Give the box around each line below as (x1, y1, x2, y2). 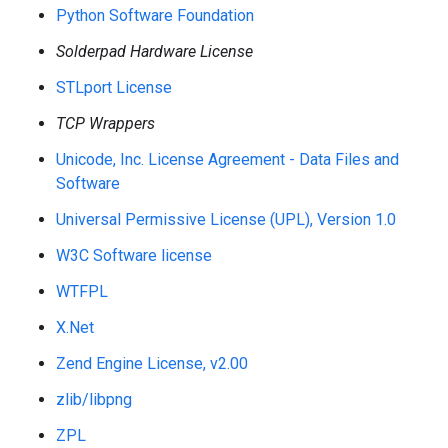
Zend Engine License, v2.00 (56, 354, 248, 373)
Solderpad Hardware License (56, 42, 253, 61)
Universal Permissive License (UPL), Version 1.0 (56, 210, 396, 229)
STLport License (56, 78, 172, 97)
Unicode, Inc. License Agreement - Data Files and (56, 150, 399, 169)
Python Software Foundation (56, 6, 254, 25)
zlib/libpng (56, 390, 132, 409)
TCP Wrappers (56, 114, 155, 133)
